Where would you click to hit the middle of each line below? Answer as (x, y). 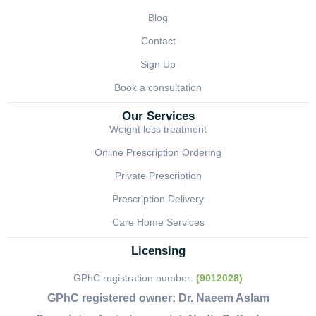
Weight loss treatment (158, 129)
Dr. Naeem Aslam (222, 298)
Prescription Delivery (158, 199)
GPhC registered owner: (111, 298)
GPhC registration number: (135, 278)
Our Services (158, 116)
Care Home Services (158, 223)
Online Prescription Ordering (158, 153)
